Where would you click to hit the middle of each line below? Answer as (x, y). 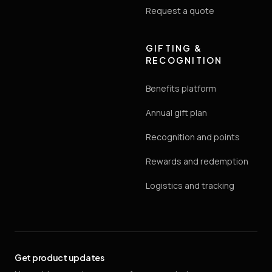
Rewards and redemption (197, 161)
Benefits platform (181, 88)
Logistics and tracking (190, 185)
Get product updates (59, 257)
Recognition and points (193, 137)
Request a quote (180, 10)
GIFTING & (174, 48)
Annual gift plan (176, 112)
